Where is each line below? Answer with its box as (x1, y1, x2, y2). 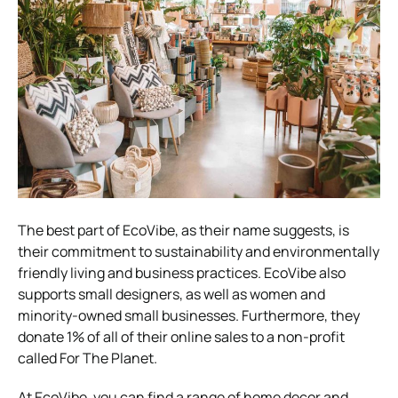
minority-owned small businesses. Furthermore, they (18, 306, 360, 326)
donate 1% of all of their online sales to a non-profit (18, 327, 345, 347)
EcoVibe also (264, 263, 346, 283)
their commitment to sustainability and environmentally (18, 242, 379, 262)
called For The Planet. (18, 348, 160, 369)
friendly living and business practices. (18, 263, 264, 283)
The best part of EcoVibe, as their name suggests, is (18, 220, 349, 241)
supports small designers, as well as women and (18, 284, 325, 305)
